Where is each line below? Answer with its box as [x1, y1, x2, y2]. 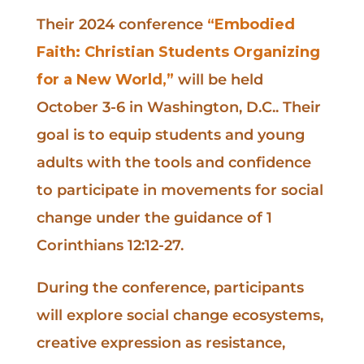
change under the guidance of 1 [36, 209, 272, 227]
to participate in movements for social [36, 181, 323, 199]
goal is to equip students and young [36, 126, 305, 144]
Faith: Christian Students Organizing [36, 43, 320, 61]
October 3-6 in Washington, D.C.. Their [36, 98, 321, 116]
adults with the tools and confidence [36, 154, 311, 171]
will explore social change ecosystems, [36, 306, 323, 324]
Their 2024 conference [36, 15, 207, 33]
